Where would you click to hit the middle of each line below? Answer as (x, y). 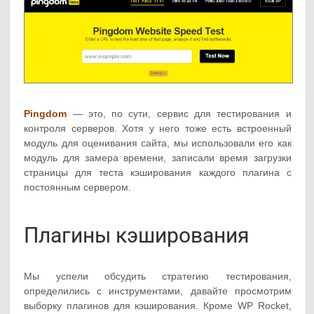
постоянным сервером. (78, 187)
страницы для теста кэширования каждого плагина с (158, 173)
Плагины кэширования (137, 235)
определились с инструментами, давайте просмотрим (158, 291)
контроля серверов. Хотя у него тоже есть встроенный (158, 129)
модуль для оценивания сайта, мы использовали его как (158, 143)
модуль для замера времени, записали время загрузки (158, 158)
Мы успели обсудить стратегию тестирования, (158, 277)
